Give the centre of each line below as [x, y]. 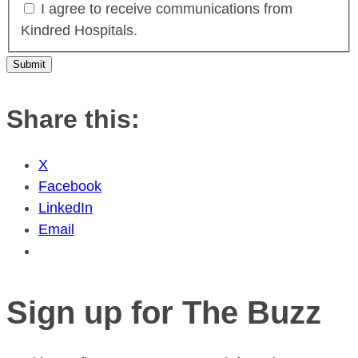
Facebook [70, 186]
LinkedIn [66, 207]
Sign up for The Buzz [164, 312]
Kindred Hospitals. [79, 31]
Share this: [73, 119]
